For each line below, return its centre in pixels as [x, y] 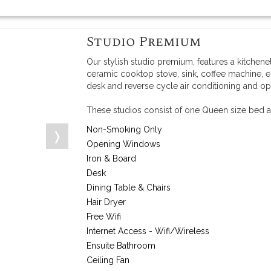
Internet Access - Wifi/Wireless [148, 231]
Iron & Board [112, 158]
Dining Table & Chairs [129, 188]
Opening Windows [124, 144]
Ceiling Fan [108, 260]
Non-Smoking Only [125, 129]
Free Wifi [104, 217]
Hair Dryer [106, 202]
